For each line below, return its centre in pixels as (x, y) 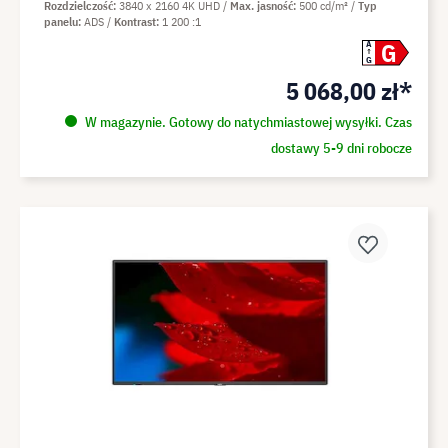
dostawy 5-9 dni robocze (341, 147)
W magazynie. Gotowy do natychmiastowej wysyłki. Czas (246, 121)
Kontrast (135, 21)
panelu (61, 21)
